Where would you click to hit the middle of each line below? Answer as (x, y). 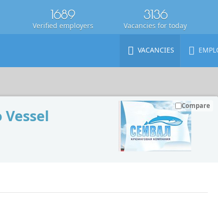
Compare (196, 106)
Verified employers (63, 26)
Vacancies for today (155, 26)
